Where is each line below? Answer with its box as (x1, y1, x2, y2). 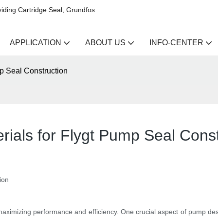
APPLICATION (10, 38, 61, 47)
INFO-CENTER (149, 38, 203, 47)
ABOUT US (85, 38, 126, 47)
